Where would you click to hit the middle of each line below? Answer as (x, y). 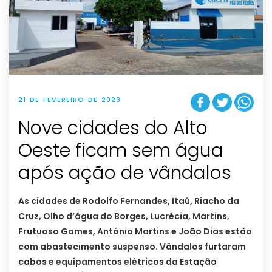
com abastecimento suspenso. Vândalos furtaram (132, 246)
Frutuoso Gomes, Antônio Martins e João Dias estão (135, 231)
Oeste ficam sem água (121, 150)
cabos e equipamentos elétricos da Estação (117, 261)
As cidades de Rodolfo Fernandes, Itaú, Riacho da (129, 201)
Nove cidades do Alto (113, 128)
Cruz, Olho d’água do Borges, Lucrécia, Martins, (124, 216)
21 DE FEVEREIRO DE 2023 (70, 99)
